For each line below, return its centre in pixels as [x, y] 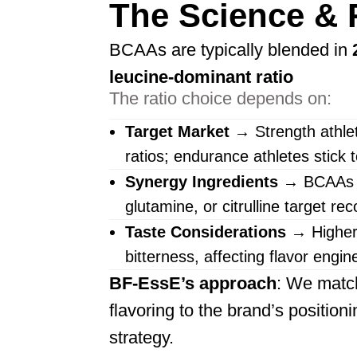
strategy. [141, 337]
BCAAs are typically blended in [231, 50]
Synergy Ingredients [202, 182]
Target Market [177, 131]
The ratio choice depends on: [220, 98]
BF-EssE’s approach [193, 283]
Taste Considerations [206, 232]
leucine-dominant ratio [201, 77]
